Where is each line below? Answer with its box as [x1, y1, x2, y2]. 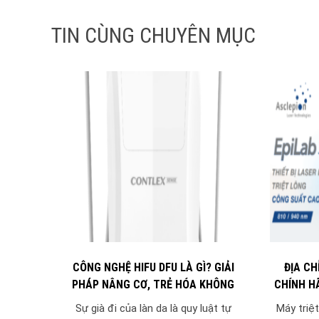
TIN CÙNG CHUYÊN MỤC [51, 23, 256, 48]
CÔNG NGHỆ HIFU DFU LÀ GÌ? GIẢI [72, 261, 234, 275]
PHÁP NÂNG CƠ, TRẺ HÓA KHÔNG [72, 278, 235, 292]
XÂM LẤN [130, 295, 176, 309]
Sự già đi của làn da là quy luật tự [75, 302, 231, 315]
